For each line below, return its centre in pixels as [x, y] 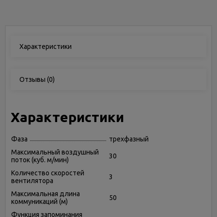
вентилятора [32, 181]
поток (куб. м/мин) [40, 160]
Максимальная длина [46, 194]
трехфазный [129, 139]
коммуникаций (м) [39, 201]
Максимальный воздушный [55, 152]
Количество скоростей [48, 173]
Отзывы [32, 79]
